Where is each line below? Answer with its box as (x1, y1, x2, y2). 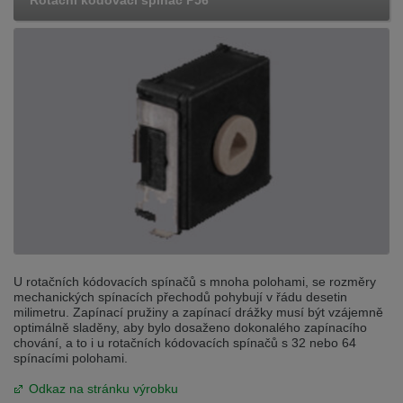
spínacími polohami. (13, 350, 128, 365)
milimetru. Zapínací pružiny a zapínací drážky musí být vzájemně (13, 304, 383, 319)
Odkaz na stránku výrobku (29, 381, 178, 396)
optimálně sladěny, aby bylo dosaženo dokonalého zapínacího (13, 319, 367, 335)
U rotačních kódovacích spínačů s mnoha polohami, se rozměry (13, 273, 376, 289)
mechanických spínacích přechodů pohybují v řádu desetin (13, 289, 347, 304)
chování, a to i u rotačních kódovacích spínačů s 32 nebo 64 (13, 335, 356, 350)
